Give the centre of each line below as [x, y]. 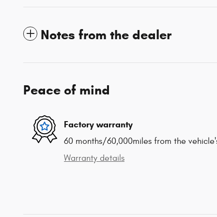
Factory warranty [98, 124]
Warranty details [94, 158]
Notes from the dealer [106, 35]
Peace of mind [67, 90]
